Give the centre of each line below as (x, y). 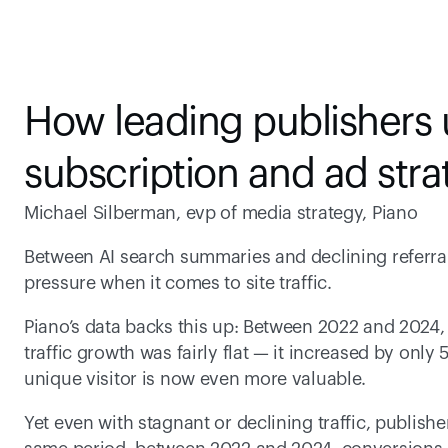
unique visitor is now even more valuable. (195, 379)
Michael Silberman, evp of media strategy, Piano (221, 213)
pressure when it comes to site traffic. (178, 283)
